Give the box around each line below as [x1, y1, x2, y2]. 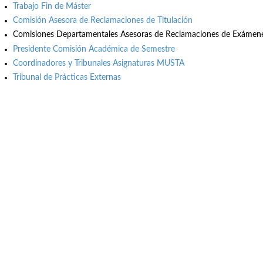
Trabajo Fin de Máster [13, 2, 91, 11]
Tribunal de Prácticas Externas [13, 73, 121, 82]
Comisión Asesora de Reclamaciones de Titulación [13, 16, 193, 25]
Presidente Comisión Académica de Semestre [13, 45, 175, 53]
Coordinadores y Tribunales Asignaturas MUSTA [13, 59, 184, 68]
